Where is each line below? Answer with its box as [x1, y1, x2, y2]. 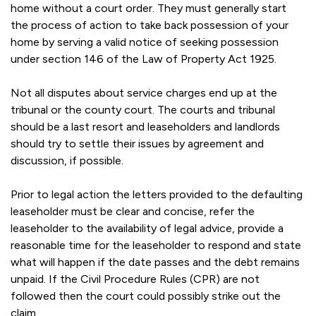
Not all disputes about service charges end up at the [11, 86, 277, 99]
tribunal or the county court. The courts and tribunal [11, 103, 275, 116]
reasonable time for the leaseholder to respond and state [11, 238, 301, 252]
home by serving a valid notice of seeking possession [11, 35, 279, 49]
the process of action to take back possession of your [11, 18, 288, 32]
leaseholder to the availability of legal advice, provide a [11, 221, 284, 235]
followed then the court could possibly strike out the [11, 289, 281, 303]
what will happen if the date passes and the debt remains [11, 255, 300, 269]
